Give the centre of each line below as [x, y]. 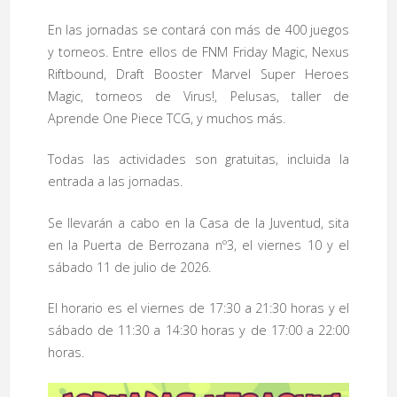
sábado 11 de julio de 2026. [129, 267]
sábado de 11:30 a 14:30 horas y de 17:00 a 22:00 [198, 331]
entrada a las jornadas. [115, 182]
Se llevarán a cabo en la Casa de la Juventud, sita [198, 222]
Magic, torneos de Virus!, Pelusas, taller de [198, 96]
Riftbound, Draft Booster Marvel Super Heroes [198, 74]
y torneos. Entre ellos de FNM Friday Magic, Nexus [198, 51]
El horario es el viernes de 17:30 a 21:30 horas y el [198, 308]
